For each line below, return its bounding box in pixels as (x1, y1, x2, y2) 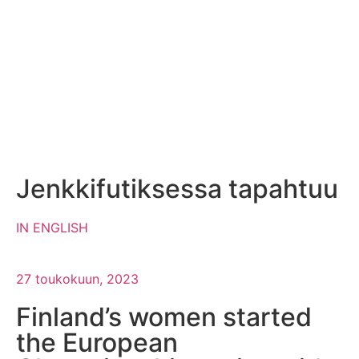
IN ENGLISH (16, 219, 88, 236)
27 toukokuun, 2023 (16, 270, 139, 287)
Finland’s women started (16, 301, 312, 333)
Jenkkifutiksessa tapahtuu (16, 172, 338, 204)
